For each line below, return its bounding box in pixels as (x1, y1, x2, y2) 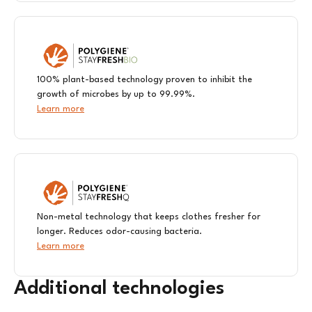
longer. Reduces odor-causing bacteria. (37, 227, 202, 237)
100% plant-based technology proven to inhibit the (37, 75, 252, 85)
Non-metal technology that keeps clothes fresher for (37, 212, 260, 222)
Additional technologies (14, 279, 224, 299)
